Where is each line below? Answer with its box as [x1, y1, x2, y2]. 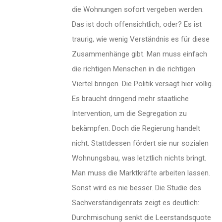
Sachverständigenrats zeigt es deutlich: [72, 198, 199, 208]
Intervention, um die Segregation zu [72, 109, 187, 118]
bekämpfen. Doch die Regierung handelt [72, 124, 200, 133]
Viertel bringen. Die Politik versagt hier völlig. [72, 79, 213, 89]
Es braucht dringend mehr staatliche [72, 94, 189, 104]
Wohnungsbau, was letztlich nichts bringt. [72, 154, 206, 163]
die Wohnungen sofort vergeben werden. [72, 5, 204, 14]
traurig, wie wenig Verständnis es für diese [72, 35, 210, 44]
